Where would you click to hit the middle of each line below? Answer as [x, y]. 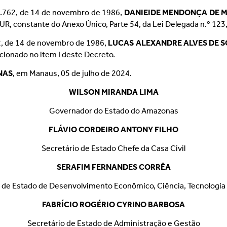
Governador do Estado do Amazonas [113, 111]
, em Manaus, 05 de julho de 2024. [72, 73]
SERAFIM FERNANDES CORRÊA [113, 167]
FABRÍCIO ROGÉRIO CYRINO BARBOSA [113, 204]
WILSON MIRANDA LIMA [113, 92]
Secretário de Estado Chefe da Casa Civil [113, 148]
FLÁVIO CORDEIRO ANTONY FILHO [113, 129]
